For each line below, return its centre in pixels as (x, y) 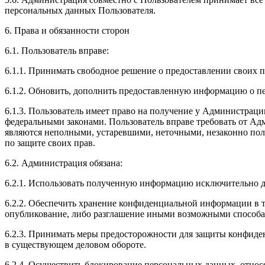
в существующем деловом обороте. (75, 244)
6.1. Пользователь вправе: (57, 50)
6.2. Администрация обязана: (64, 163)
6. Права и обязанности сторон (67, 30)
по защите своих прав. (50, 143)
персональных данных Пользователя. (80, 10)
